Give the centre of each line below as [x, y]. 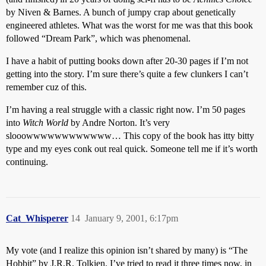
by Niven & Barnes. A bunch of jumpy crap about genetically [121, 12]
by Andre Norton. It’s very [119, 123]
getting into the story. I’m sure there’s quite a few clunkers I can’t [127, 74]
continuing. [27, 162]
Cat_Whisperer [37, 218]
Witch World [45, 123]
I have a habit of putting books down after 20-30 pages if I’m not [127, 61]
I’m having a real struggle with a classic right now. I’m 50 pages [126, 110]
